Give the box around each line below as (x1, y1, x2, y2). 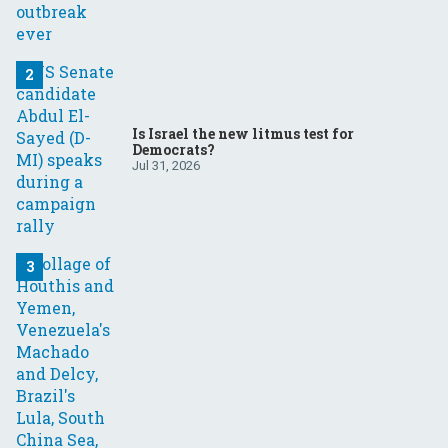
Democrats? (132, 139, 215, 159)
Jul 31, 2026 (132, 157, 200, 173)
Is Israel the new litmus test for (132, 123, 354, 143)
